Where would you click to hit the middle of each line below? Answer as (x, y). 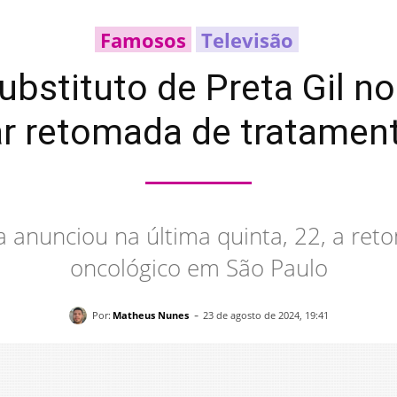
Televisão (247, 40)
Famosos (143, 40)
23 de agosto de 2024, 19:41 (265, 315)
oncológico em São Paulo (198, 268)
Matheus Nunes (150, 315)
